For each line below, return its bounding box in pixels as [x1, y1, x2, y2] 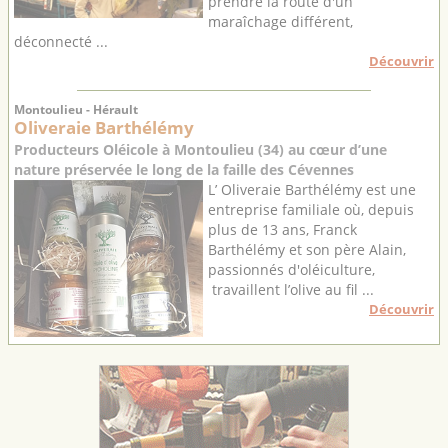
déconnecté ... [14, 32, 108, 52]
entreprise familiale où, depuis [208, 199, 414, 219]
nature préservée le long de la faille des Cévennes [14, 159, 354, 179]
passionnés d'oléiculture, [208, 259, 375, 279]
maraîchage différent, [208, 12, 353, 32]
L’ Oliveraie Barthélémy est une [208, 179, 416, 199]
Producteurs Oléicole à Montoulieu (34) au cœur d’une [14, 139, 387, 159]
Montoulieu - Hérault [14, 101, 138, 119]
